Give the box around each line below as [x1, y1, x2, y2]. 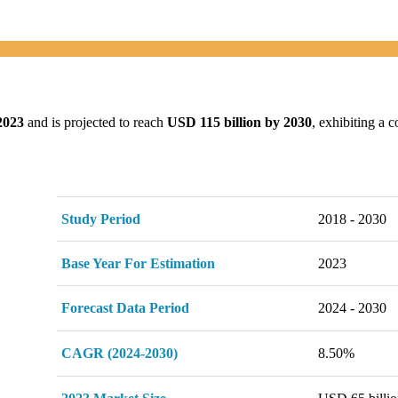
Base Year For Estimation [60, 256, 215, 272]
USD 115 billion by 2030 [167, 115, 312, 131]
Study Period [60, 211, 140, 227]
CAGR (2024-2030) [60, 346, 178, 362]
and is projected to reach [24, 115, 167, 131]
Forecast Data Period [60, 300, 189, 316]
